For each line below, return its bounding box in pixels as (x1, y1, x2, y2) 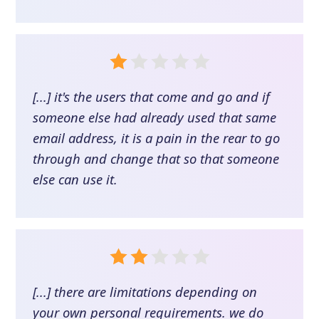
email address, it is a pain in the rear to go (33, 128, 281, 147)
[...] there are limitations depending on (33, 282, 258, 300)
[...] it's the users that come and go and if (33, 87, 271, 105)
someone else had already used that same (33, 108, 277, 126)
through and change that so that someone (33, 149, 280, 167)
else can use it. (33, 169, 118, 188)
